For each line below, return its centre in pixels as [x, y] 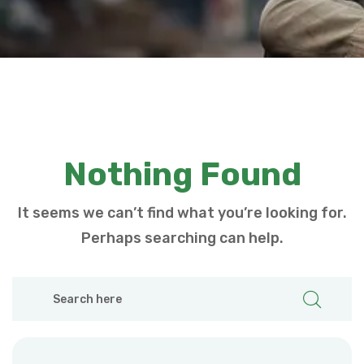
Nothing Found [182, 175]
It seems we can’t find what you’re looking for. [182, 213]
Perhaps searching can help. [182, 238]
